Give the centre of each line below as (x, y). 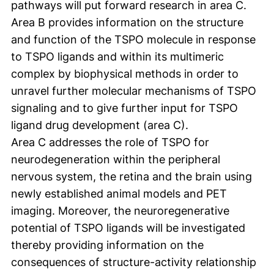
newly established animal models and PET (119, 194)
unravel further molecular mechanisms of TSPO (134, 91)
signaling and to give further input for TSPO (124, 108)
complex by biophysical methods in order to (125, 74)
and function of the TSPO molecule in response (133, 40)
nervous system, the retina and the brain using (131, 177)
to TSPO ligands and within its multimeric (117, 57)
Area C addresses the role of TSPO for (110, 143)
